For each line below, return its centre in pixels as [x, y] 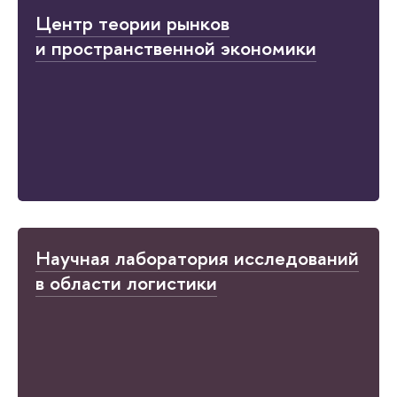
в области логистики [126, 283]
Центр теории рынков [132, 23]
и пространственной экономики [176, 48]
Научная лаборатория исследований [197, 258]
